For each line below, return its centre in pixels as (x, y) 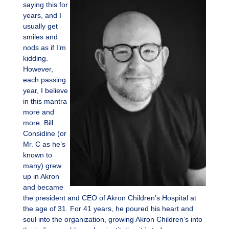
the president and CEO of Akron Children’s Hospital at (109, 198)
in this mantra (45, 101)
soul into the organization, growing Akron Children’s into (112, 220)
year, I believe (45, 91)
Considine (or (44, 134)
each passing (44, 80)
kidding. (35, 59)
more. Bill (38, 123)
